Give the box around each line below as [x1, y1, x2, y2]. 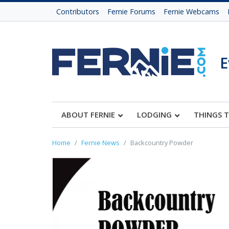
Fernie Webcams [164, 7, 219, 16]
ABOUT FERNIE [61, 109, 115, 120]
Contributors [56, 7, 99, 16]
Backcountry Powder [130, 138, 193, 147]
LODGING [137, 109, 172, 120]
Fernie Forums [107, 7, 155, 16]
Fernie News [81, 138, 120, 147]
